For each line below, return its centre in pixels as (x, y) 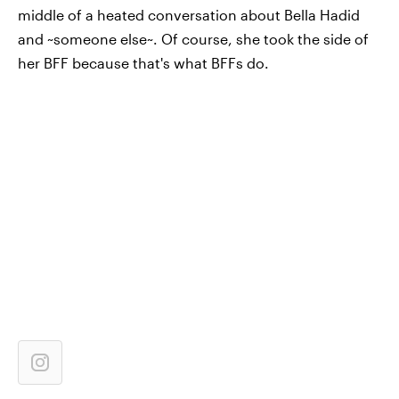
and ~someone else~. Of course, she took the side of (193, 39)
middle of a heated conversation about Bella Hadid (189, 15)
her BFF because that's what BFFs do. (143, 63)
